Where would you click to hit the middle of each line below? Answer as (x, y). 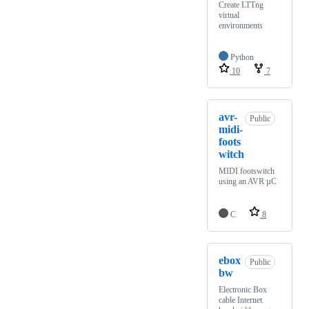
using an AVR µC (248, 182)
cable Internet (240, 300)
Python (242, 58)
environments (241, 26)
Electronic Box (243, 290)
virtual (229, 16)
